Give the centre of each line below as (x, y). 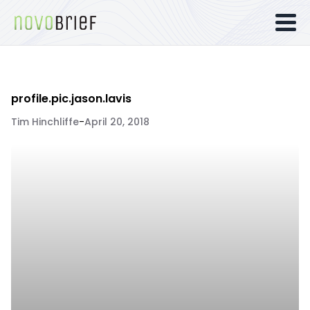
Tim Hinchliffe (45, 122)
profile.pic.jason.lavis (71, 99)
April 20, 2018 (117, 122)
